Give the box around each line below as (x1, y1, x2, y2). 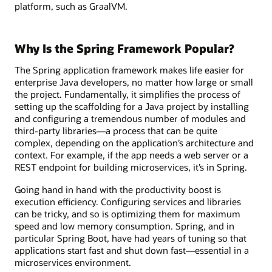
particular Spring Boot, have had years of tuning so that (15, 231, 246, 244)
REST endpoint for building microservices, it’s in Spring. (15, 161, 247, 174)
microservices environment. (15, 256, 131, 268)
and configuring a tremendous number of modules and (15, 112, 246, 125)
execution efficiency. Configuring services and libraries (15, 195, 241, 208)
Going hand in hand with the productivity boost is (15, 183, 221, 195)
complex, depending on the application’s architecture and (15, 137, 254, 149)
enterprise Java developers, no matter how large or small (15, 76, 253, 89)
